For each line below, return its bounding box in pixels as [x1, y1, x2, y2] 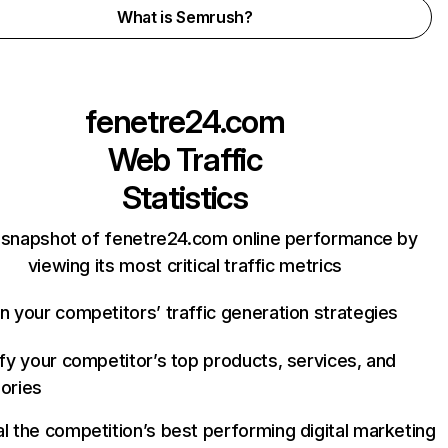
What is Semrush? [116, 7, 253, 27]
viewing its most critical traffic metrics [27, 255, 342, 276]
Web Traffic [107, 140, 262, 179]
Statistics [121, 178, 248, 217]
